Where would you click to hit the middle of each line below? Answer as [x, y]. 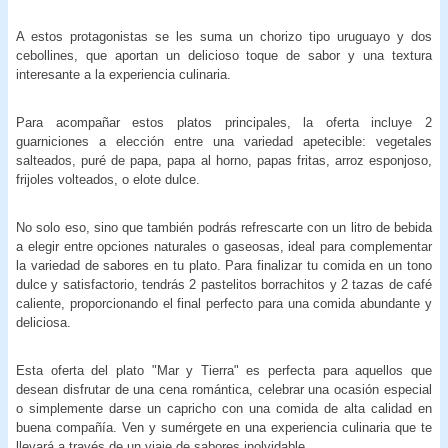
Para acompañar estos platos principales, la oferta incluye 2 [224, 122]
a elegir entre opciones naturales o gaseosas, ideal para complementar [224, 246]
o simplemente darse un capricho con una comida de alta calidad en [224, 408]
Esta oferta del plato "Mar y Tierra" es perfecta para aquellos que [224, 370]
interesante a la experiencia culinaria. [123, 74]
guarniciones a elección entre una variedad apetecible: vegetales [224, 141]
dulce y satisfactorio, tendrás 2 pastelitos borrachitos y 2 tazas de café [224, 284]
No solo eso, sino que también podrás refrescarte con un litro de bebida [224, 227]
